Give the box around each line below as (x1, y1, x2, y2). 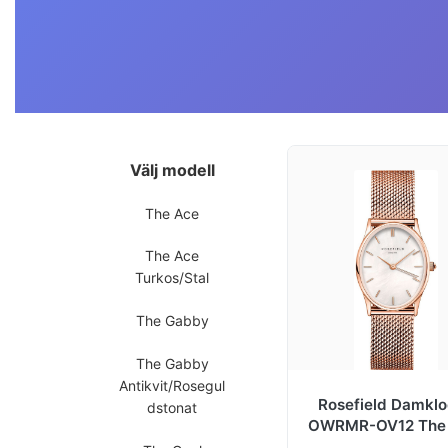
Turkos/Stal (135, 269, 209, 287)
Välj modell (129, 160, 215, 181)
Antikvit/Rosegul (119, 377, 225, 395)
